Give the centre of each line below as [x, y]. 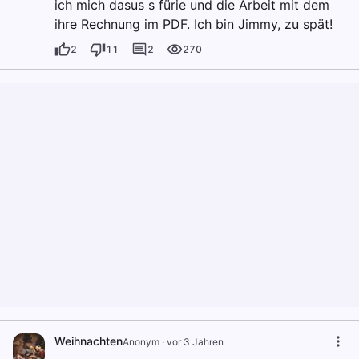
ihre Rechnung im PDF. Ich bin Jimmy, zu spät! [194, 24]
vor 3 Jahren [195, 341]
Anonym [141, 341]
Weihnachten [89, 341]
